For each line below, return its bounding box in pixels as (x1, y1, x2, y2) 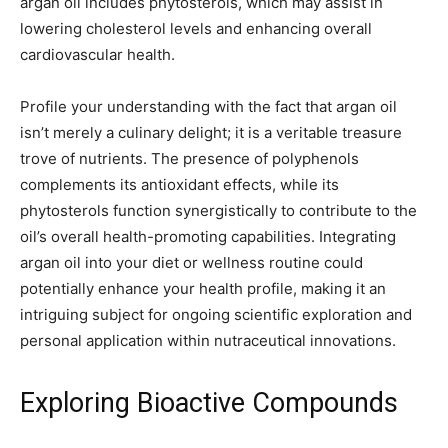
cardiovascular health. (20, 45, 175, 65)
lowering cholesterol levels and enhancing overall (20, 19, 372, 39)
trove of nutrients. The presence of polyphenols (20, 149, 359, 169)
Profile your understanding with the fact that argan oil (20, 97, 397, 117)
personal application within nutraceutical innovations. (20, 331, 396, 351)
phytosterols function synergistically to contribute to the (20, 201, 417, 221)
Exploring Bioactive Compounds (20, 387, 398, 420)
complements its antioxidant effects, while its (20, 175, 339, 195)
